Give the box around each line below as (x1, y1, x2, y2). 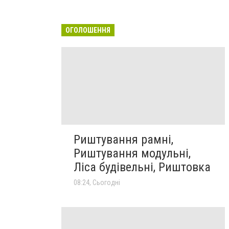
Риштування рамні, (74, 132, 173, 147)
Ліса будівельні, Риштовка (74, 159, 211, 174)
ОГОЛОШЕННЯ (65, 26, 110, 34)
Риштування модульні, (74, 146, 191, 161)
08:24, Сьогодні (74, 178, 120, 187)
